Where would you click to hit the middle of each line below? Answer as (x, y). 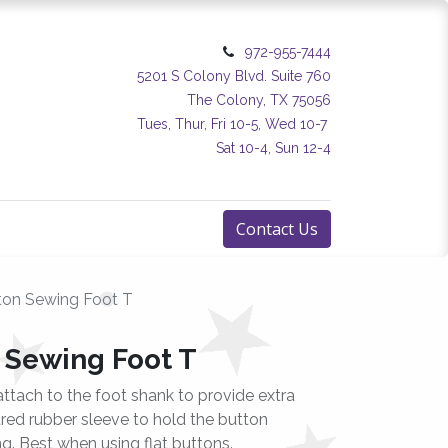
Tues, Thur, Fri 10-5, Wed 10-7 (234, 124)
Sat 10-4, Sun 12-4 (273, 148)
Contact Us (276, 229)
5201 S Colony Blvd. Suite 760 (234, 76)
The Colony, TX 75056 (259, 100)
